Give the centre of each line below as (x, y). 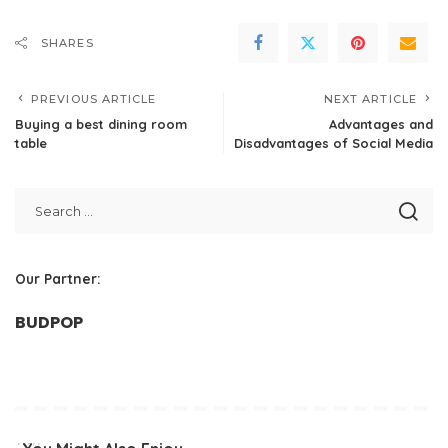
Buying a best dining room (101, 124)
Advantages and (381, 124)
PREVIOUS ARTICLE (94, 99)
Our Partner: (58, 278)
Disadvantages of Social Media (333, 143)
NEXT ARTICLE (370, 99)
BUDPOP (49, 322)
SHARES (67, 43)
